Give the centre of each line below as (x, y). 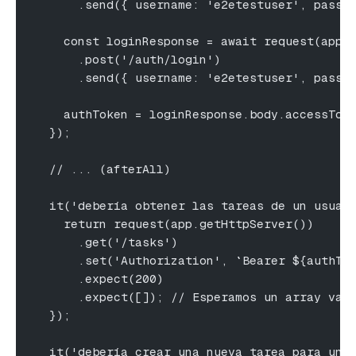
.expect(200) (99, 278)
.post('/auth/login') (128, 59)
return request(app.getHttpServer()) (174, 223)
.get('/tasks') (106, 242)
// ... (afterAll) (103, 168)
